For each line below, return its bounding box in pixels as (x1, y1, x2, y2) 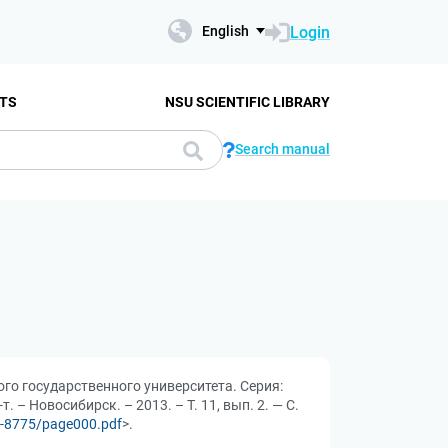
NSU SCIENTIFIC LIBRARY (164, 93, 330, 110)
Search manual (235, 141, 330, 157)
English (202, 23, 249, 39)
